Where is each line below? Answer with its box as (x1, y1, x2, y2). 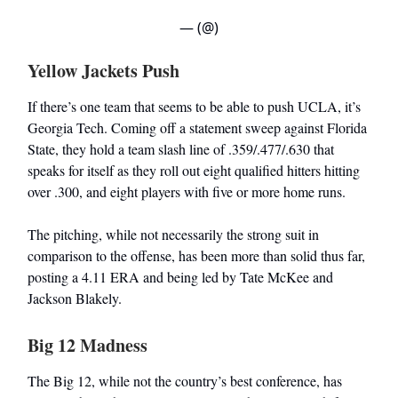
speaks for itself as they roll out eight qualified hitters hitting (28, 161, 360, 180)
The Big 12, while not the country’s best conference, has (28, 371, 342, 391)
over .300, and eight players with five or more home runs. (28, 182, 346, 202)
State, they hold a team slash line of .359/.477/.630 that (28, 139, 334, 159)
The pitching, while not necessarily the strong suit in (28, 225, 319, 244)
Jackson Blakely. (28, 289, 122, 308)
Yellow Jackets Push (28, 58, 179, 84)
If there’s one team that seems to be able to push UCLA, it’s (28, 97, 361, 116)
